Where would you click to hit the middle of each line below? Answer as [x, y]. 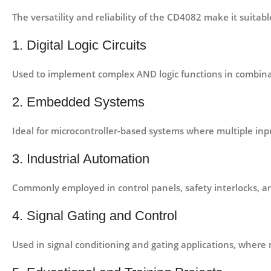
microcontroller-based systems [117, 131]
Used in [30, 245]
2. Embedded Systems [78, 102]
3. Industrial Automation [81, 159]
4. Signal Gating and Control [95, 216]
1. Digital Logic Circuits [79, 45]
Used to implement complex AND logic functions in [124, 74]
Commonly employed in [65, 188]
